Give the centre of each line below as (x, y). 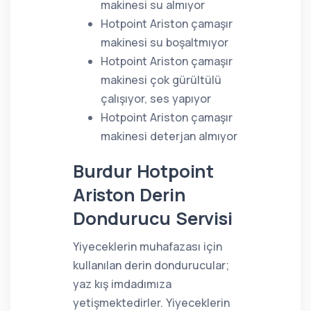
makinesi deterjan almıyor (169, 136)
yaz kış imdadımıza (122, 284)
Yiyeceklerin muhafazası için (148, 246)
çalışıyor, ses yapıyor (156, 99)
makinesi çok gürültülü (161, 80)
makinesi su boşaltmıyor (165, 42)
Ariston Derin (129, 195)
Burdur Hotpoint (144, 171)
